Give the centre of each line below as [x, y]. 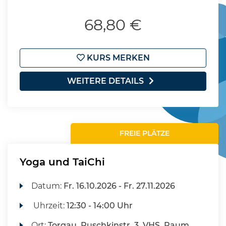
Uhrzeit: [49, 206]
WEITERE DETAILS [105, 81]
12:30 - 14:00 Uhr [100, 206]
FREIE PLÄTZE [145, 133]
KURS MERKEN [117, 58]
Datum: [48, 186]
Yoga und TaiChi [62, 162]
